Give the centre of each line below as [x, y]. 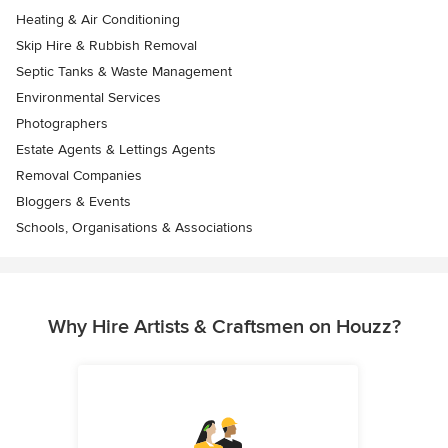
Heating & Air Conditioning [98, 19]
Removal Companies [79, 175]
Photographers [62, 123]
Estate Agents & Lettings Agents [116, 149]
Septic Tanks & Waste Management [124, 71]
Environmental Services [88, 97]
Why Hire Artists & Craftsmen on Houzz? [224, 327]
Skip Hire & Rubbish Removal [106, 45]
